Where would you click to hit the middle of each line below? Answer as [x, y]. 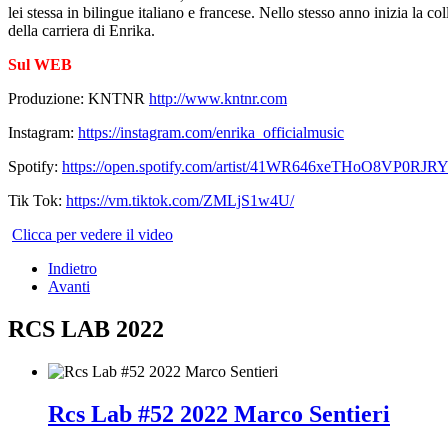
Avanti [69, 287]
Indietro [72, 269]
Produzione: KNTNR [78, 99]
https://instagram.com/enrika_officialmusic [211, 133]
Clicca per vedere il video [92, 235]
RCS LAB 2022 [86, 328]
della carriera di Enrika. [81, 31]
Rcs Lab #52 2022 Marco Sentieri [219, 413]
